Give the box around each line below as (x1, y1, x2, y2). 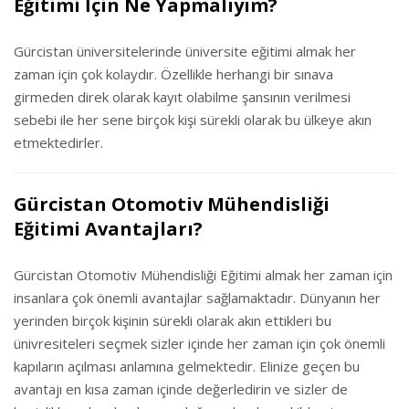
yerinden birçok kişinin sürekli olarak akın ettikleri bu (14, 311, 331, 330)
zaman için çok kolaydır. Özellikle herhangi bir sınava (14, 65, 333, 83)
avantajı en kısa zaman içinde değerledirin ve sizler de (14, 380, 348, 398)
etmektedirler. (14, 133, 103, 152)
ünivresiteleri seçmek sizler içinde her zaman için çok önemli (14, 334, 385, 352)
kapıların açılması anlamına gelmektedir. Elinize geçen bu (14, 357, 360, 375)
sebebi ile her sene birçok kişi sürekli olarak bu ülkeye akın (14, 110, 372, 129)
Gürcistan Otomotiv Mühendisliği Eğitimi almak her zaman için (14, 266, 393, 284)
